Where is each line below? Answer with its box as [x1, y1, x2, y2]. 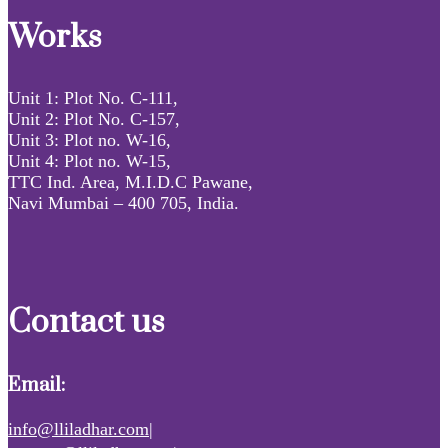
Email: [8, 372, 65, 398]
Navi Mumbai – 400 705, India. [8, 192, 239, 213]
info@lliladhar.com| [8, 418, 153, 439]
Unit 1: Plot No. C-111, [8, 87, 178, 108]
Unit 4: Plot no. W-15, [8, 150, 171, 171]
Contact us [8, 301, 164, 343]
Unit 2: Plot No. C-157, [8, 108, 180, 129]
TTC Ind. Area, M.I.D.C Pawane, [8, 171, 253, 192]
